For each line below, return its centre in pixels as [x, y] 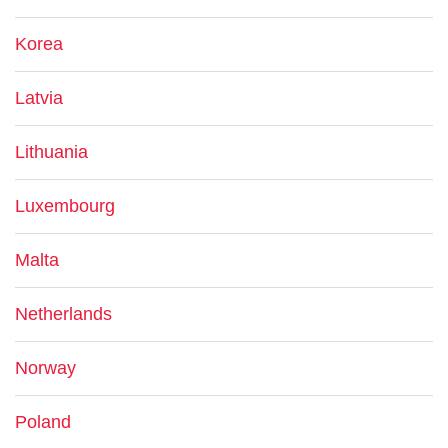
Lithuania [51, 152]
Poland [43, 422]
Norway [45, 368]
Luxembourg [65, 206]
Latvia [39, 98]
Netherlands [63, 314]
